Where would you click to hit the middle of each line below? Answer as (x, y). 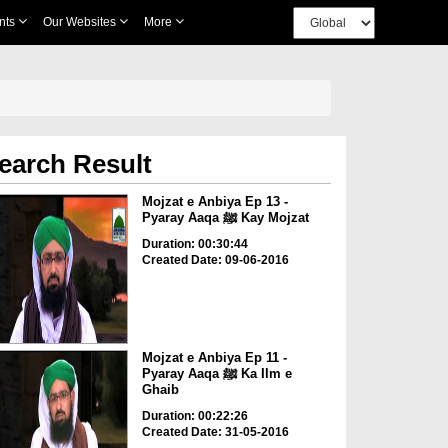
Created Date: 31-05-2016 (215, 432)
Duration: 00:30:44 (194, 244)
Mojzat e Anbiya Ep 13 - (214, 201)
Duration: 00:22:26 (194, 416)
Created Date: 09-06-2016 (215, 260)
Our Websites (80, 22)
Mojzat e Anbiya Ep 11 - (214, 358)
